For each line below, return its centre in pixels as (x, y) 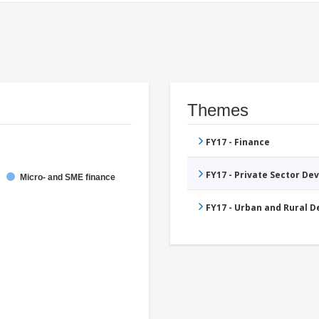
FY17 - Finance (238, 142)
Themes (218, 110)
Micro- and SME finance (68, 178)
